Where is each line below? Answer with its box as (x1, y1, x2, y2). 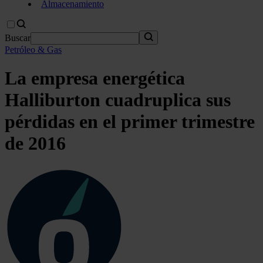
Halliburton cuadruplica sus (5, 89, 231, 111)
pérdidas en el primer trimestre (5, 111, 255, 133)
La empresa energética (5, 68, 185, 89)
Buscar (5, 33, 31, 43)
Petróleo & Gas (5, 45, 62, 55)
